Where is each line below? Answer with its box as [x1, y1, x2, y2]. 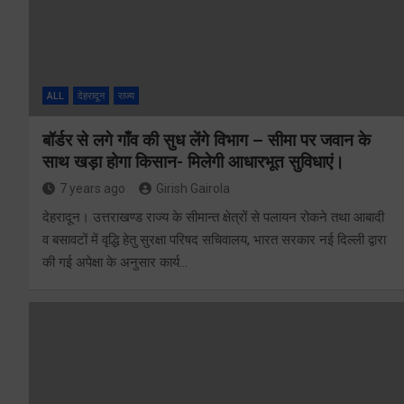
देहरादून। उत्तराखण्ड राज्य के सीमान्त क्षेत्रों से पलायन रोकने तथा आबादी [42, 209, 384, 226]
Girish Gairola [156, 181, 230, 197]
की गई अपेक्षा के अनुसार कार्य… [42, 254, 188, 271]
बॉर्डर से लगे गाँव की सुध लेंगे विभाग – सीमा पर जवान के [42, 130, 371, 151]
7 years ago [60, 181, 125, 197]
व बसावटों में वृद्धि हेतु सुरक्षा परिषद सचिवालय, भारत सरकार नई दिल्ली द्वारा [42, 232, 386, 249]
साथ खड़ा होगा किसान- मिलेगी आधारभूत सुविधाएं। [42, 151, 344, 173]
